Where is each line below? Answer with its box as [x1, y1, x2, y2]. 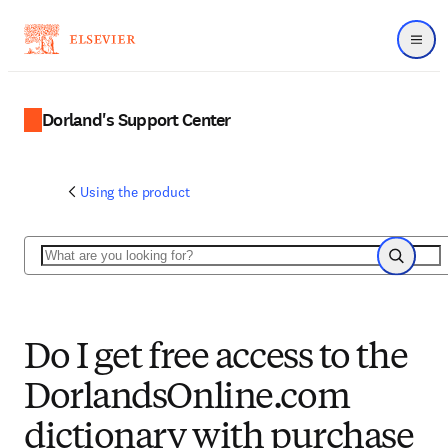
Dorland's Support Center [42, 107, 231, 132]
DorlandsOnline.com [24, 381, 350, 417]
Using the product [80, 183, 190, 201]
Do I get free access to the [24, 341, 408, 377]
